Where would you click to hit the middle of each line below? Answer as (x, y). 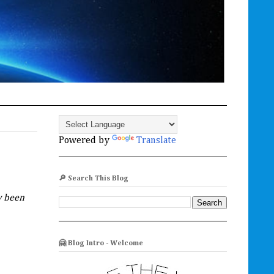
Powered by (85, 141)
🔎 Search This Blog (94, 179)
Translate (156, 141)
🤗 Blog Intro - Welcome (101, 243)
